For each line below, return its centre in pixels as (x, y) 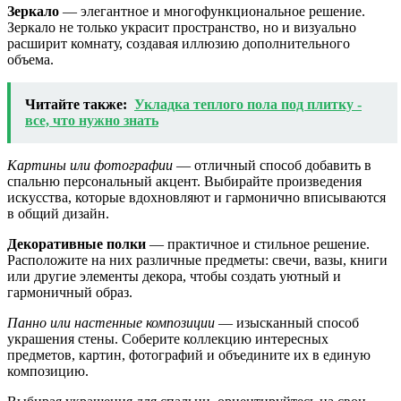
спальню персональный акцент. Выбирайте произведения (184, 181)
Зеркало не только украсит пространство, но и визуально (182, 27)
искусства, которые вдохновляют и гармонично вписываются (196, 197)
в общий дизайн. (58, 213)
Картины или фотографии (90, 165)
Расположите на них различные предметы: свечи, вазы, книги (197, 260)
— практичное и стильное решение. (258, 243)
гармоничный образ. (70, 292)
